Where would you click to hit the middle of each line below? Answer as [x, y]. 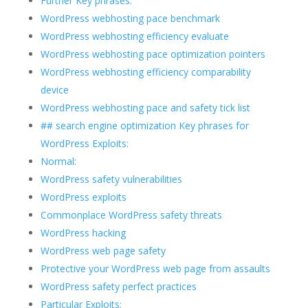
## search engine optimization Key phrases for [144, 126]
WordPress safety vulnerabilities [111, 179]
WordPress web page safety [103, 251]
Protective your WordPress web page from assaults [155, 269]
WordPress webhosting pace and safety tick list [145, 108]
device [54, 90]
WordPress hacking [83, 233]
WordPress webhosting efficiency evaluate [134, 36]
